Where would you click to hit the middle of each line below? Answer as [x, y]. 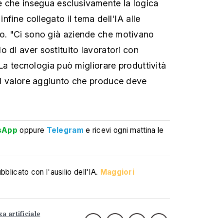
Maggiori [117, 172]
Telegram [65, 130]
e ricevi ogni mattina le [125, 130]
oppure [32, 130]
